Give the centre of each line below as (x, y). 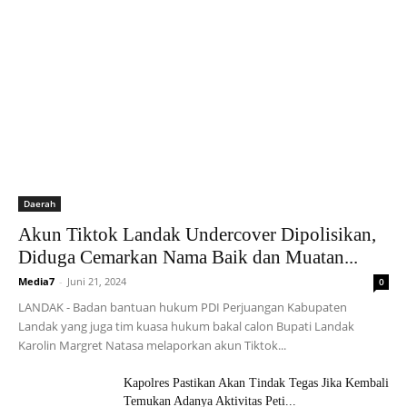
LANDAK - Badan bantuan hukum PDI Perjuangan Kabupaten (183, 308)
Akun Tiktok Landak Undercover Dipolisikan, (197, 235)
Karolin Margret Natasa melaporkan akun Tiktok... (152, 346)
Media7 (36, 282)
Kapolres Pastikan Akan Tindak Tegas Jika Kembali (256, 383)
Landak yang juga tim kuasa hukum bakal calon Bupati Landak (186, 327)
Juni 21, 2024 (97, 282)
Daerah (40, 204)
